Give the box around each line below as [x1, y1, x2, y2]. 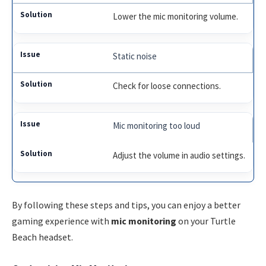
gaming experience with [12, 214, 111, 227]
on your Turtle [176, 214, 236, 227]
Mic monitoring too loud [113, 120, 201, 132]
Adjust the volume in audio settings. [113, 150, 246, 161]
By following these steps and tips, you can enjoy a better [12, 198, 240, 211]
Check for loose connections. [113, 80, 221, 92]
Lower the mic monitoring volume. [113, 11, 239, 23]
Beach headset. [12, 230, 73, 243]
